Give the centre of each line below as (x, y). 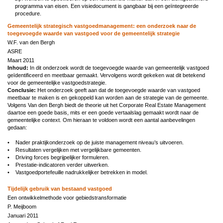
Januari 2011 (23, 215)
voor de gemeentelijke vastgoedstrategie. (57, 82)
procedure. (28, 13)
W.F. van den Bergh (31, 42)
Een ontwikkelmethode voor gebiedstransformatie (67, 197)
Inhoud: (18, 67)
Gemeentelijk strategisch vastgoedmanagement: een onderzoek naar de (102, 26)
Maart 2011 (21, 60)
